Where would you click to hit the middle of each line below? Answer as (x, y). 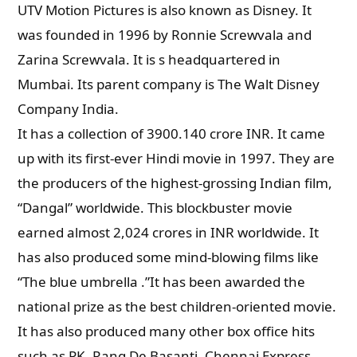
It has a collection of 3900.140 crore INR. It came (172, 133)
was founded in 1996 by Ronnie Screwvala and (165, 35)
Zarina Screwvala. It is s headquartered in (149, 59)
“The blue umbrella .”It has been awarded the (162, 282)
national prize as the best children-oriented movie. (177, 306)
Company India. (69, 109)
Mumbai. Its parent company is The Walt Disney (169, 84)
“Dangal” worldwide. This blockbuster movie (155, 208)
